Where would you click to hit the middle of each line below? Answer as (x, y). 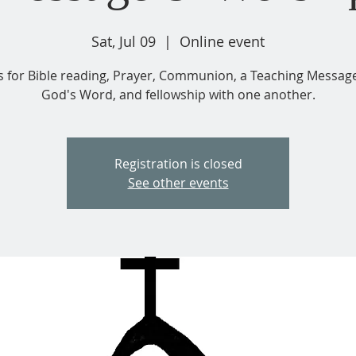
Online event (222, 41)
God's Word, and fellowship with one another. (178, 95)
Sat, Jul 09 (124, 41)
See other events (178, 183)
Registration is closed (178, 164)
